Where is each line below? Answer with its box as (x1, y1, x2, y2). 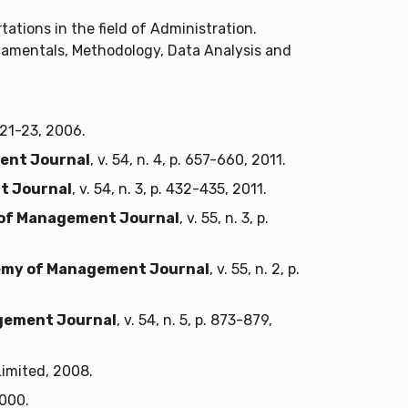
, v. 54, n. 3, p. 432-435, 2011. (72, 180, 267, 199)
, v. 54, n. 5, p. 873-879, (117, 311, 272, 330)
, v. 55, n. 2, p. (209, 260, 300, 279)
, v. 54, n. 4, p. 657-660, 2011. (90, 151, 286, 169)
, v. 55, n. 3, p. (179, 209, 269, 228)
